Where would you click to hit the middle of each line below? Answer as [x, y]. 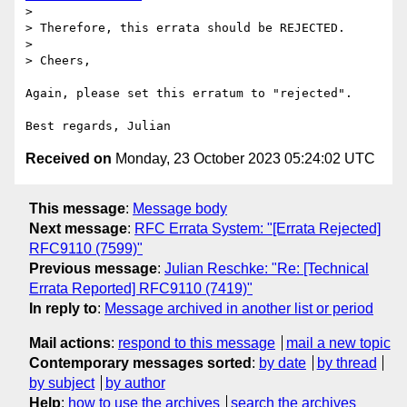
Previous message [93, 268]
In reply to [63, 308]
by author [135, 382]
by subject [62, 382]
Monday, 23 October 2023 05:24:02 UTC [243, 159]
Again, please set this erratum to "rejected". [189, 94]
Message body [180, 208]
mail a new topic [338, 342]
